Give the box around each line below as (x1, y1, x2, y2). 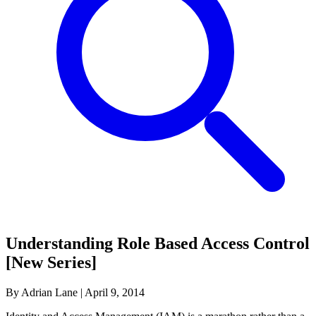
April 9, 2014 (85, 286, 145, 298)
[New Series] (6, 253, 97, 272)
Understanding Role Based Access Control (6, 233, 310, 253)
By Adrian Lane (6, 286, 78, 298)
